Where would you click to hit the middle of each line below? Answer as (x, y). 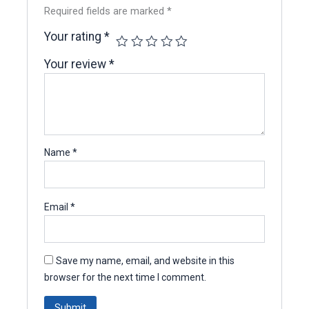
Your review (77, 64)
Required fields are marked (106, 11)
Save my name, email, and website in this (146, 261)
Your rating (74, 37)
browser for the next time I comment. (126, 278)
